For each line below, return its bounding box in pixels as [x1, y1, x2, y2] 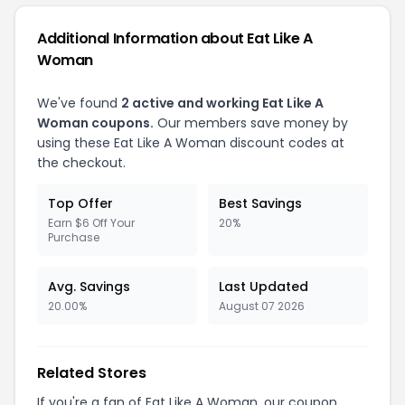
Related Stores [37, 363, 146, 383]
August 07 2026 [219, 298, 305, 314]
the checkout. [37, 154, 126, 172]
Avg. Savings [48, 278, 130, 296]
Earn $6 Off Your [48, 215, 135, 231]
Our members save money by [154, 114, 348, 132]
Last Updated [219, 278, 308, 296]
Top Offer [48, 194, 113, 212]
